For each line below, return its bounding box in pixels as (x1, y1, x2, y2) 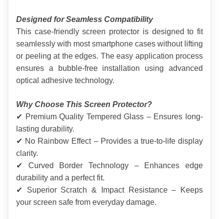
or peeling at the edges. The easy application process (16, 52, 203, 61)
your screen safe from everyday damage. (16, 198, 156, 207)
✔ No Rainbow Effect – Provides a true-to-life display (16, 137, 203, 146)
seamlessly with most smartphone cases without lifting (16, 40, 203, 48)
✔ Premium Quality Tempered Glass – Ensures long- (16, 112, 203, 121)
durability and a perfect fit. (16, 174, 105, 182)
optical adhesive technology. (16, 76, 114, 85)
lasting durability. (16, 125, 74, 133)
